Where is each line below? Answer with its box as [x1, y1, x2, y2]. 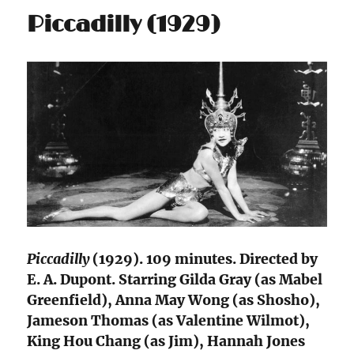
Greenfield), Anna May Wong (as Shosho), [27, 292, 321, 310]
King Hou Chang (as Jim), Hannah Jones [27, 333, 306, 351]
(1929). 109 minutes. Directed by [89, 250, 318, 269]
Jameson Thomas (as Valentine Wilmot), [27, 312, 311, 330]
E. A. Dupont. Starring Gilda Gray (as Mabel [27, 271, 323, 289]
